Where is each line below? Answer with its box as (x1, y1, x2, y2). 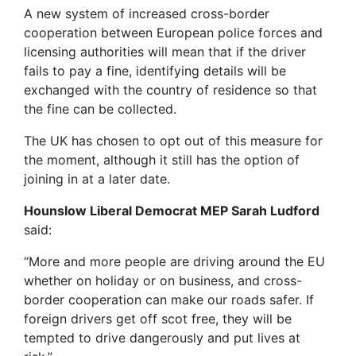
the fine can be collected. (24, 101, 180, 117)
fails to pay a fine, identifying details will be (24, 63, 286, 79)
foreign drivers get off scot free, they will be (24, 311, 292, 327)
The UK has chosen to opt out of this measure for (24, 133, 323, 149)
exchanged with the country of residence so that (24, 82, 317, 98)
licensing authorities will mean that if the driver (24, 44, 306, 60)
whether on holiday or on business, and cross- (24, 273, 302, 288)
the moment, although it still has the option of (24, 152, 300, 168)
